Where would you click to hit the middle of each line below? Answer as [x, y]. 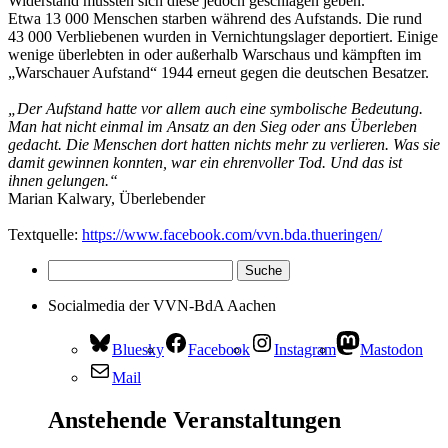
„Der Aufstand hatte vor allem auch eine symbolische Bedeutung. [215, 108]
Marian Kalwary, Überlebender [106, 198]
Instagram [305, 349]
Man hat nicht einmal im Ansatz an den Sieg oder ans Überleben [212, 126]
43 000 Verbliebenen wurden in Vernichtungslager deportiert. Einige [223, 36]
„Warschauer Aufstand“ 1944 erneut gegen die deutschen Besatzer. [218, 72]
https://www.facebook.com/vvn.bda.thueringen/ [232, 234]
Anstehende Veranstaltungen [194, 419]
